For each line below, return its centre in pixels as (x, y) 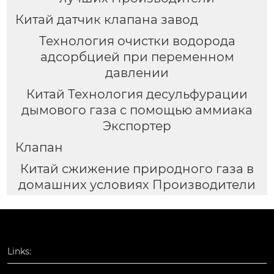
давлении (137, 73)
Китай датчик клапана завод (106, 20)
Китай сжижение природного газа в (137, 168)
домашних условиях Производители (137, 184)
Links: (19, 251)
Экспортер (137, 126)
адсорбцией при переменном (137, 57)
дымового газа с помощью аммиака (137, 110)
